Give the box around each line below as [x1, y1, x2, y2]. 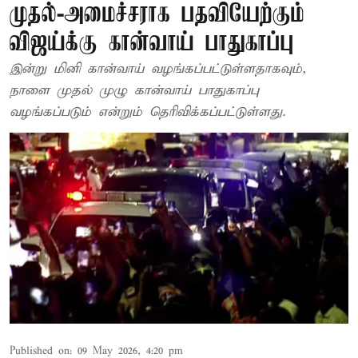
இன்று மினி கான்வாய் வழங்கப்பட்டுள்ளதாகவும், [10, 61, 306, 78]
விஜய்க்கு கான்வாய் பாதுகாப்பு [10, 30, 294, 58]
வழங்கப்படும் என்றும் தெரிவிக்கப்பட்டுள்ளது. [10, 104, 285, 121]
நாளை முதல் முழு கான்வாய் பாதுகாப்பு [10, 82, 259, 99]
